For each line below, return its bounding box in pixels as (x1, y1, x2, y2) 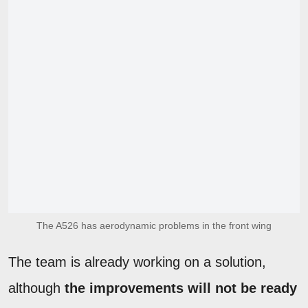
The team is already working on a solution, (8, 254, 266, 269)
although (8, 280, 65, 296)
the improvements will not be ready (65, 280, 297, 296)
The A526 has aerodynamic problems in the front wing (36, 219, 272, 231)
